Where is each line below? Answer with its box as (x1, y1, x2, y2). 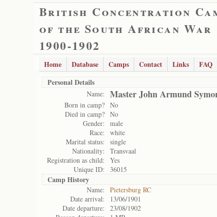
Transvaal (110, 146, 136, 155)
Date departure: (62, 203, 105, 213)
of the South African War (39, 20, 212, 37)
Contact (139, 59, 162, 69)
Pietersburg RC (110, 185, 151, 194)
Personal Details (47, 77, 94, 87)
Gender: (83, 119, 105, 128)
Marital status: (66, 137, 105, 146)
